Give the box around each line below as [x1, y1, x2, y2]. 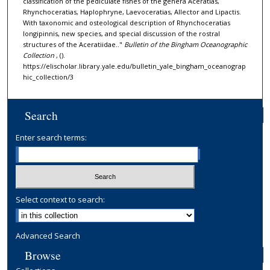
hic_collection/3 [23, 72, 74, 82]
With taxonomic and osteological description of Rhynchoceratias [23, 18, 230, 28]
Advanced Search [16, 230, 81, 241]
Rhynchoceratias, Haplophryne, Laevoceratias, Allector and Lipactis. [23, 7, 241, 17]
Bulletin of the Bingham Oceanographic [124, 40, 247, 49]
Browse [25, 246, 61, 263]
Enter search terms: [16, 132, 87, 143]
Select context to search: [16, 193, 105, 205]
